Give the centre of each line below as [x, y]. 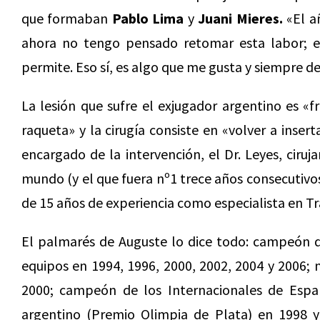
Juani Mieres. [240, 18]
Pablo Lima [148, 18]
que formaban [67, 18]
